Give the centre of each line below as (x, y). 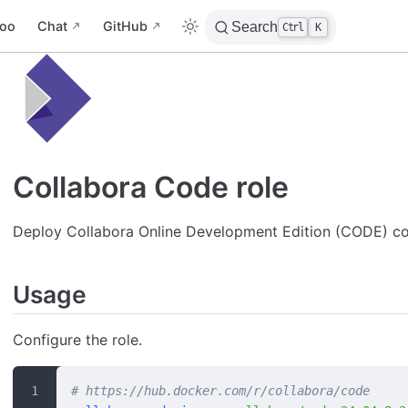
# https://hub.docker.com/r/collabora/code (220, 391)
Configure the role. (77, 340)
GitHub (125, 26)
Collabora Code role (151, 187)
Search (254, 27)
